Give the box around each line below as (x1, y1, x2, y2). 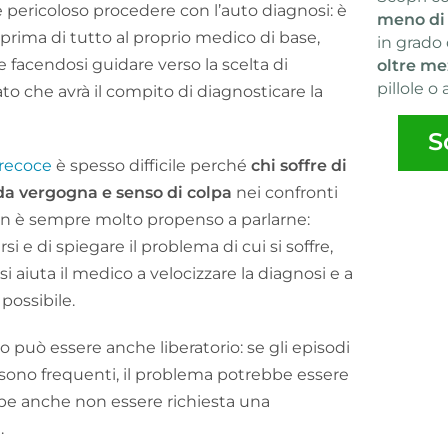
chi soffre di (251, 156, 347, 175)
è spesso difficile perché (52, 156, 251, 175)
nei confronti (232, 183, 338, 202)
